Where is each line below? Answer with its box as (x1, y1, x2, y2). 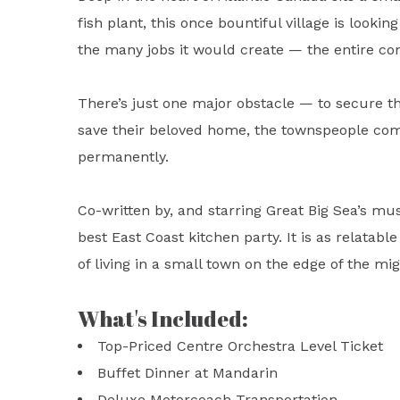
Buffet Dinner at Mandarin (97, 364, 278, 381)
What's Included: (78, 304, 248, 333)
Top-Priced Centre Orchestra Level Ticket (97, 337, 383, 354)
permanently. (78, 148, 169, 165)
